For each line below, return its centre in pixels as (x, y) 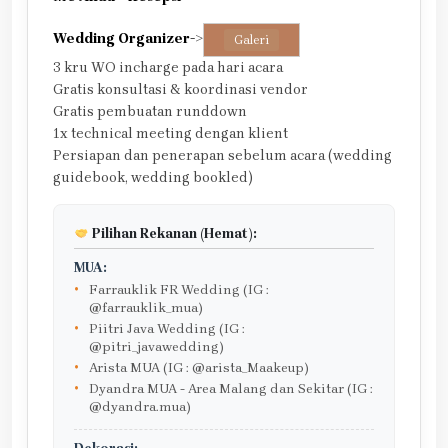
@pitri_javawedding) (156, 347)
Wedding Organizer (121, 39)
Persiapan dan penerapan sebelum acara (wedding (222, 156)
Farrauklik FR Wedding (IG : (179, 290)
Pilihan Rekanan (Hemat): (173, 234)
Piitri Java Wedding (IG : (167, 329)
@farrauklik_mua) (146, 308)
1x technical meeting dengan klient (170, 134)
